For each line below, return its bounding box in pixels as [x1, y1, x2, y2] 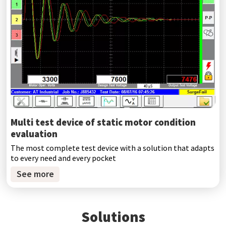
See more [16, 168, 54, 180]
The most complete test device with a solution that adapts [11, 143, 215, 153]
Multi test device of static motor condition [11, 116, 196, 128]
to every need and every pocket [11, 153, 117, 163]
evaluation [11, 128, 58, 140]
